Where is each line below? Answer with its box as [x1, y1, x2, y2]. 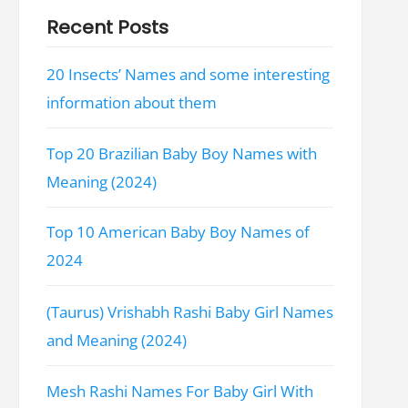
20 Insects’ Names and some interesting [46, 64, 331, 86]
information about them [46, 92, 218, 114]
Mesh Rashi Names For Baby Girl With [46, 380, 314, 402]
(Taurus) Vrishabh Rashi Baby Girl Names [46, 301, 334, 322]
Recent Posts [46, 15, 169, 41]
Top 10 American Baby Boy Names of [46, 222, 311, 243]
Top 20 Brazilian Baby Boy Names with [46, 143, 318, 165]
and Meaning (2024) [46, 329, 188, 351]
